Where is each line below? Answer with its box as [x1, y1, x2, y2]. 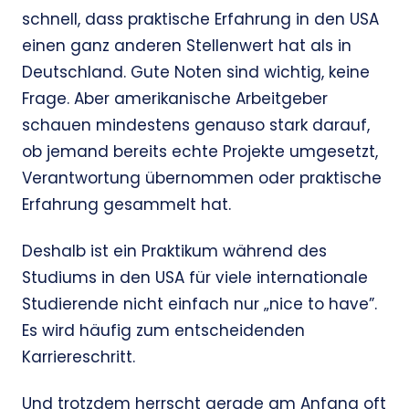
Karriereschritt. [22, 346, 135, 369]
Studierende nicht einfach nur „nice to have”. [22, 293, 377, 316]
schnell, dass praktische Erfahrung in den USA [22, 8, 379, 31]
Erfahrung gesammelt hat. [22, 194, 231, 216]
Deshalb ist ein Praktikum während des [22, 240, 327, 263]
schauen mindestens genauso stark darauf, [22, 114, 370, 137]
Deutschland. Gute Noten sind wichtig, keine [22, 61, 370, 84]
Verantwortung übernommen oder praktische [22, 167, 382, 190]
